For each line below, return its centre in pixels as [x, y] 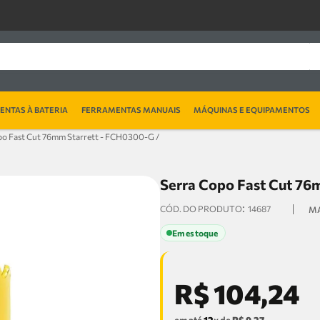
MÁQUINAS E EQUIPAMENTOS [252, 109]
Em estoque [195, 233]
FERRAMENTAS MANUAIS [131, 109]
